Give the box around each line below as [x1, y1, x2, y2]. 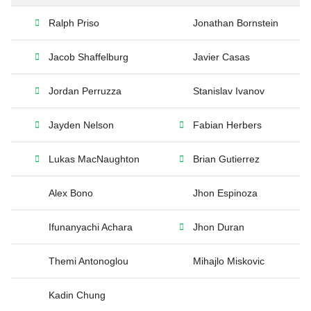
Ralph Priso [49, 17, 99, 28]
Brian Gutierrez [193, 153, 260, 165]
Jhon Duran [193, 221, 244, 233]
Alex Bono [49, 187, 93, 199]
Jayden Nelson [49, 119, 114, 131]
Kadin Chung [49, 289, 106, 301]
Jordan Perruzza [49, 85, 121, 96]
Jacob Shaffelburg [49, 51, 128, 62]
